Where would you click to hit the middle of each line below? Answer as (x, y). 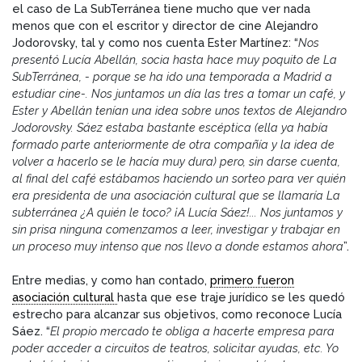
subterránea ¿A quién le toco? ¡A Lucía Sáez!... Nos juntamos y (177, 213)
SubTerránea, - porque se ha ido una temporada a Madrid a (172, 77)
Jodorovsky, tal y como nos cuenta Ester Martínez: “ (155, 43)
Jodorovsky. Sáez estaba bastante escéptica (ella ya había (170, 128)
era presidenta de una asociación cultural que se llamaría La (176, 196)
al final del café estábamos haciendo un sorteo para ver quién (179, 179)
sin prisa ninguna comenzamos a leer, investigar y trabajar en (176, 229)
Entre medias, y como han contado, (111, 280)
